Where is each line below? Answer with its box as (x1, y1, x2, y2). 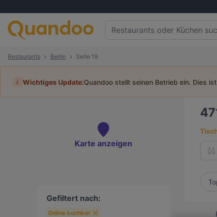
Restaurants (8, 53, 40, 60)
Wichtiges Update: (23, 77, 84, 86)
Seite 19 (76, 53, 98, 60)
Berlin (50, 53, 66, 60)
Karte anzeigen (75, 139, 132, 148)
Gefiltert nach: (46, 193, 101, 203)
